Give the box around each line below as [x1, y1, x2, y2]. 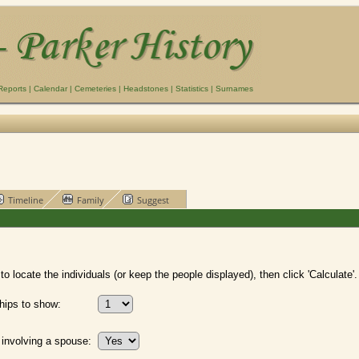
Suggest [137, 193, 170, 206]
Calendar [34, 84, 67, 93]
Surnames [216, 84, 253, 93]
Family [76, 193, 104, 206]
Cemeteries [75, 84, 116, 93]
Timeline [7, 193, 43, 206]
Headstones [123, 84, 168, 93]
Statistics [175, 84, 208, 93]
